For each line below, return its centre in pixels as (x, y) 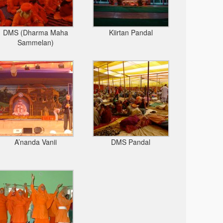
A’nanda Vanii (35, 142)
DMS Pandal (131, 142)
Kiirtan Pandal (131, 32)
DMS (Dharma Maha (35, 32)
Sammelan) (35, 42)
